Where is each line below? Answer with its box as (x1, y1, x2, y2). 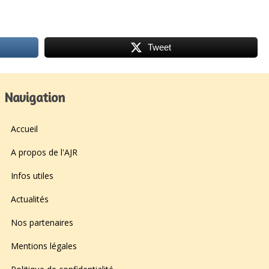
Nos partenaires (11, 216, 73, 228)
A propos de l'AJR (11, 146, 77, 158)
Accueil (11, 122, 38, 134)
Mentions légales (11, 240, 77, 252)
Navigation (5, 90, 65, 106)
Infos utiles (11, 169, 53, 181)
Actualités (11, 193, 49, 205)
